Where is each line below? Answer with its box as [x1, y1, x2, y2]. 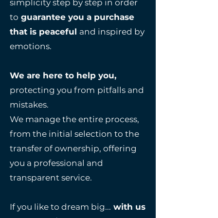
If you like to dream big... [10, 202, 111, 212]
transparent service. [10, 173, 92, 182]
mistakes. [10, 100, 49, 109]
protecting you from [10, 85, 95, 95]
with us [113, 202, 145, 212]
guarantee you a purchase [21, 12, 134, 22]
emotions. [10, 41, 52, 51]
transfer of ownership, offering [10, 144, 137, 153]
